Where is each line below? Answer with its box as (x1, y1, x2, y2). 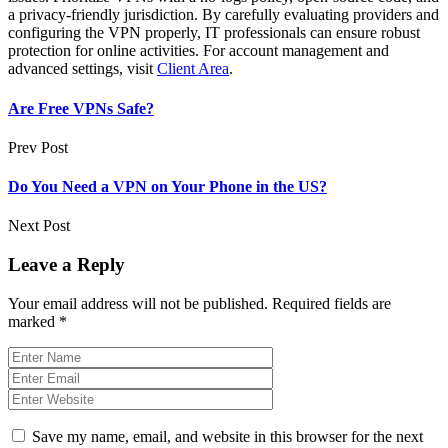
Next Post (8, 217, 70, 235)
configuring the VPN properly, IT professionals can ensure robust (8, 24, 420, 42)
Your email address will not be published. (8, 294, 268, 312)
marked (8, 312, 59, 330)
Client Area (157, 60, 229, 78)
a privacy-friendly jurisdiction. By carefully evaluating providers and (8, 6, 439, 24)
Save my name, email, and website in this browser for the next (32, 427, 423, 445)
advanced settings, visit (8, 60, 157, 78)
